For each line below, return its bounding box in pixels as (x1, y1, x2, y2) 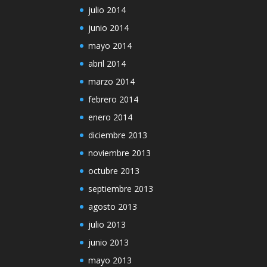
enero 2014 (88, 111, 133, 123)
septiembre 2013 (88, 182, 154, 194)
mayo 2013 (88, 254, 132, 266)
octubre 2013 (88, 164, 140, 176)
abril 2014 (88, 57, 126, 69)
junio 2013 (88, 236, 129, 248)
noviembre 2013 (88, 147, 151, 159)
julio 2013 (88, 218, 126, 230)
